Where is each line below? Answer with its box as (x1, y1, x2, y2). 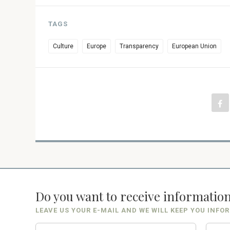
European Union (171, 42, 217, 50)
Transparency (119, 42, 159, 50)
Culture (52, 42, 73, 50)
